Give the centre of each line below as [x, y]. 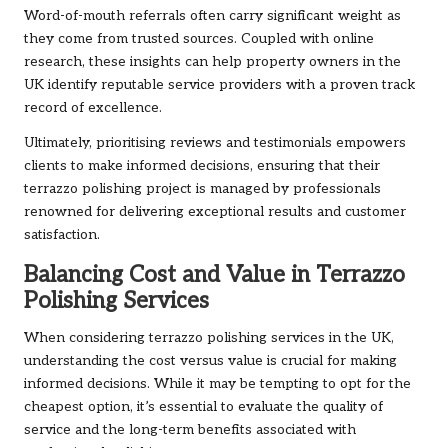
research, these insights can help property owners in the [212, 61]
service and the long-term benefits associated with [190, 429]
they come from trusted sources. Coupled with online [199, 38]
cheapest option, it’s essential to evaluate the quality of [203, 406]
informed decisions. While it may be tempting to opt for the [217, 383]
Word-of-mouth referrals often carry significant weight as [212, 15]
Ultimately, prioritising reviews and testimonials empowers [215, 142]
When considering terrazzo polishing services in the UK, [209, 337]
